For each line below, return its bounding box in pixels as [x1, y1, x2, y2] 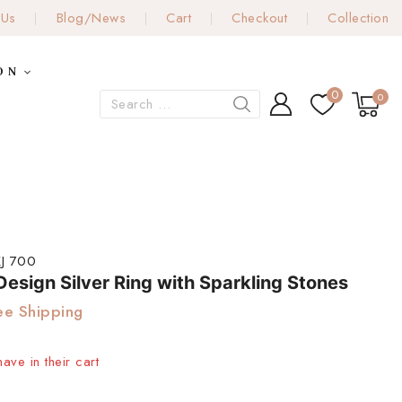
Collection [328, 8, 389, 28]
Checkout [232, 8, 287, 28]
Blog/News [56, 8, 126, 28]
